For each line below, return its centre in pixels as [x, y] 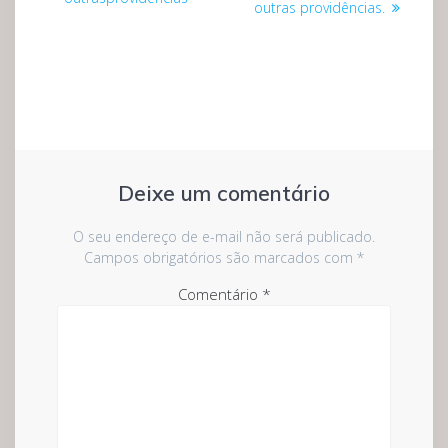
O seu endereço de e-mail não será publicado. [224, 237]
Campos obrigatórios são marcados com [220, 258]
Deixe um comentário [224, 193]
